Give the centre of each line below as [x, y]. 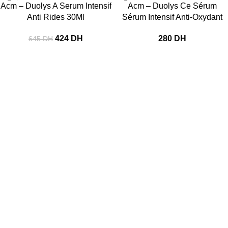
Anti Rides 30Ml [56, 17]
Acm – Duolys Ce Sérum [172, 6]
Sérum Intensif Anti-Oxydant [172, 17]
